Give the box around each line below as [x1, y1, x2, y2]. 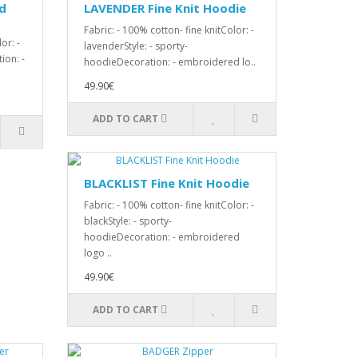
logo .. [83, 246, 112, 260]
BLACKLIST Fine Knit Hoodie [83, 175, 249, 191]
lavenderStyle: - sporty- [83, 39, 188, 53]
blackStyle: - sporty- [83, 214, 172, 228]
